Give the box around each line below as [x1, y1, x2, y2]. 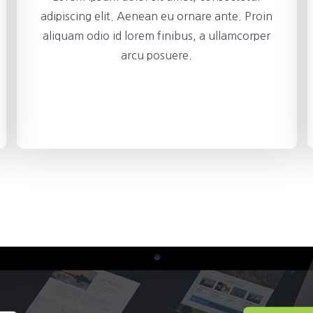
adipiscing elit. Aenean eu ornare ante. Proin [41, 10, 272, 22]
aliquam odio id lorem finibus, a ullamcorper [43, 29, 270, 41]
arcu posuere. [121, 49, 192, 61]
